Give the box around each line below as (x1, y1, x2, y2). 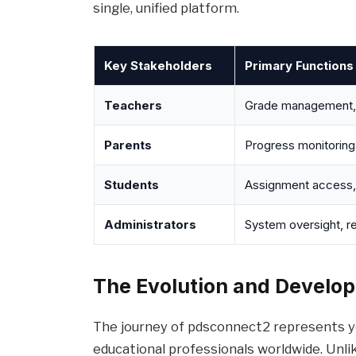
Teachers (103, 97, 162, 113)
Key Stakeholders (103, 57, 212, 73)
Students (103, 176, 159, 192)
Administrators (103, 216, 196, 232)
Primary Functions (244, 57, 354, 73)
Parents (103, 137, 152, 153)
